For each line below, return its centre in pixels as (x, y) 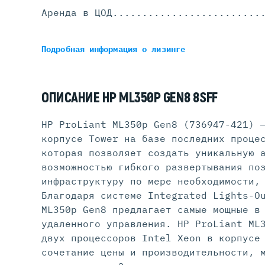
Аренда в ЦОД (77, 13)
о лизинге (164, 49)
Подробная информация (92, 49)
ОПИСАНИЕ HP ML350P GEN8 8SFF (130, 98)
